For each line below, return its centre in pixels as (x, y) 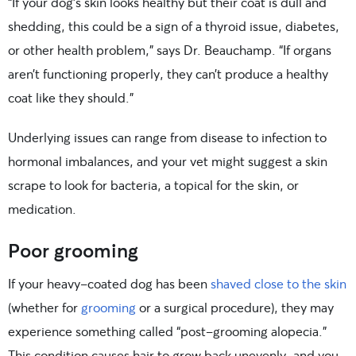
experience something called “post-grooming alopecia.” (167, 331)
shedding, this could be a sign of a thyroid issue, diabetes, (174, 26)
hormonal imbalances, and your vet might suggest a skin (168, 161)
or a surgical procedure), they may (235, 308)
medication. (42, 209)
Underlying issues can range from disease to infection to (167, 137)
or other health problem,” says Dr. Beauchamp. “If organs (170, 50)
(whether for (44, 308)
